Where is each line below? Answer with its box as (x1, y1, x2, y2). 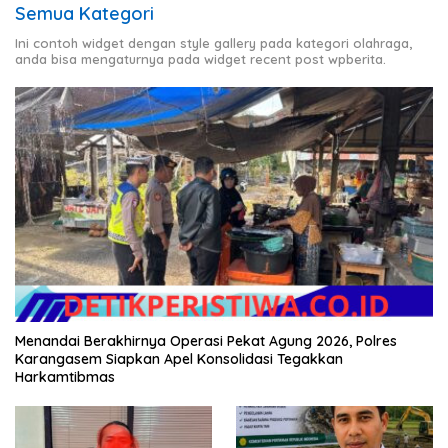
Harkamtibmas (15, 367, 115, 386)
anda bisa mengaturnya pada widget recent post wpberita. (15, 50, 386, 67)
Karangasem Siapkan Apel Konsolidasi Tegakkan (15, 349, 343, 368)
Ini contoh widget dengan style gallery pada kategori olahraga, (15, 34, 412, 51)
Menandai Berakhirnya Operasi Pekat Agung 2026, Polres (15, 331, 397, 350)
